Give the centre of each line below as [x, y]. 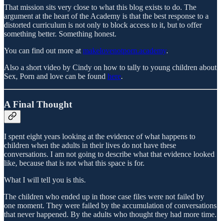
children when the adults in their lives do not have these [90, 146]
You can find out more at [43, 51]
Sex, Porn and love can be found [56, 76]
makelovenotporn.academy [125, 51]
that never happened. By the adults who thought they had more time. [110, 215]
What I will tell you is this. [45, 180]
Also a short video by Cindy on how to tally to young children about [110, 67]
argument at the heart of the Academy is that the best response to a [106, 16]
